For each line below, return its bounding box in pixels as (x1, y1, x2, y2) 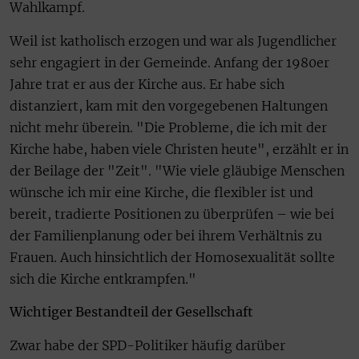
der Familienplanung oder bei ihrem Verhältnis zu (10, 227, 322, 244)
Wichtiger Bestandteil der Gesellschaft (10, 304, 253, 321)
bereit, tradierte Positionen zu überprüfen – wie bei (10, 205, 334, 222)
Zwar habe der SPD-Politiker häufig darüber (10, 337, 285, 353)
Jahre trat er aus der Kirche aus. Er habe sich (10, 75, 284, 92)
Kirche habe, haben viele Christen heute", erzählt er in (10, 140, 349, 157)
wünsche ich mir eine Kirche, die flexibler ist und (10, 184, 313, 200)
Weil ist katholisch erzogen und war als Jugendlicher (10, 32, 337, 49)
